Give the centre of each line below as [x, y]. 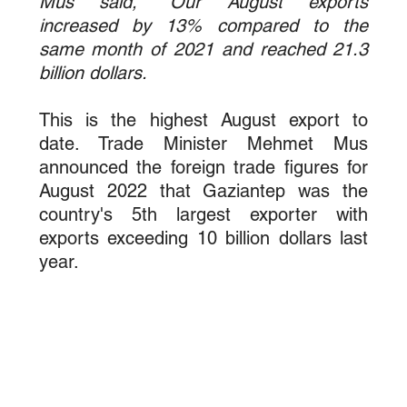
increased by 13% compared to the [203, 25]
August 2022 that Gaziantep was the [203, 190]
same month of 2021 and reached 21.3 [203, 49]
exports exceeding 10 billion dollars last [203, 238]
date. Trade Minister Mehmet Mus [203, 143]
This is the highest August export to [203, 119]
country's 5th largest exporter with [203, 214]
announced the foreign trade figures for [203, 167]
